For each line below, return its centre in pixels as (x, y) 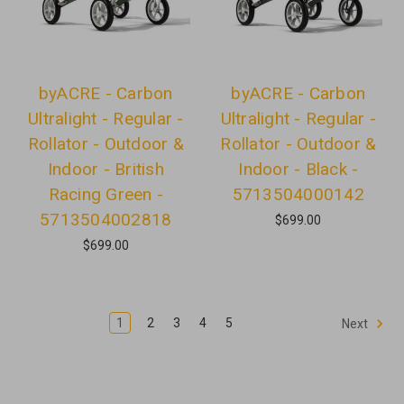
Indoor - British (106, 169)
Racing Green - (106, 194)
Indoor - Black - (298, 169)
